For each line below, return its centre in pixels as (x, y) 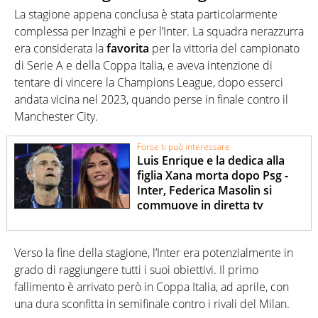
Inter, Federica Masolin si (205, 190)
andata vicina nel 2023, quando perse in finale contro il (151, 99)
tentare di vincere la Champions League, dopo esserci (149, 82)
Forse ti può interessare (184, 147)
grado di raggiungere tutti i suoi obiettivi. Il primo (136, 270)
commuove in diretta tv (201, 205)
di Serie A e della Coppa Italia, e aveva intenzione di (143, 65)
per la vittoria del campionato (224, 48)
